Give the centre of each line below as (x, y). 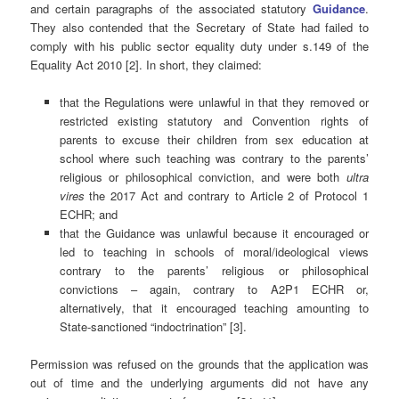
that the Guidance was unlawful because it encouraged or (214, 233)
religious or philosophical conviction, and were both (203, 177)
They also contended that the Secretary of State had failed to (199, 28)
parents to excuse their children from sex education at (214, 140)
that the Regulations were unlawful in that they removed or (214, 102)
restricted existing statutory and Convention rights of (214, 121)
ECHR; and (88, 215)
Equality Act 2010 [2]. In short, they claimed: (147, 65)
